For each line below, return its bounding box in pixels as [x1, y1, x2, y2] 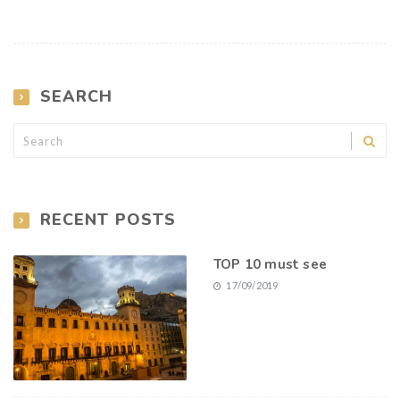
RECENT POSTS [40, 209, 176, 231]
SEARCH [40, 86, 112, 108]
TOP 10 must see [213, 255, 327, 274]
